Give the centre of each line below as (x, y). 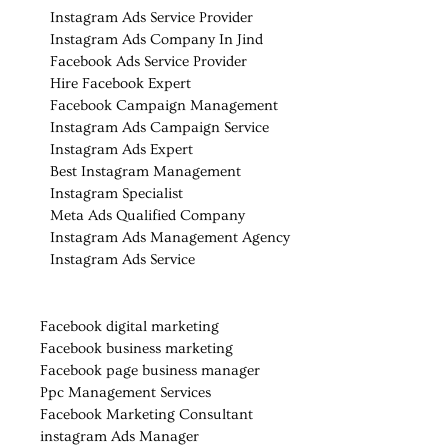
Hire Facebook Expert (120, 84)
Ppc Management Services (125, 392)
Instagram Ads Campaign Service (159, 128)
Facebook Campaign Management (164, 106)
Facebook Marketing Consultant (146, 414)
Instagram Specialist (116, 194)
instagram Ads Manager (119, 436)
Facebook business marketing (136, 348)
